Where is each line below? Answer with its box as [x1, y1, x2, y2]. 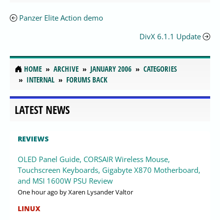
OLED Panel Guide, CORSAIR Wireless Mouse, [18, 154, 170, 164]
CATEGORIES [143, 64, 177, 74]
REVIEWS [18, 134, 49, 143]
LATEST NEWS [15, 102, 70, 117]
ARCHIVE [54, 64, 79, 74]
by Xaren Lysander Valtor [58, 187, 133, 196]
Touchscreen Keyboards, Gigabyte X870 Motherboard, [18, 165, 200, 175]
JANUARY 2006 [90, 64, 132, 74]
